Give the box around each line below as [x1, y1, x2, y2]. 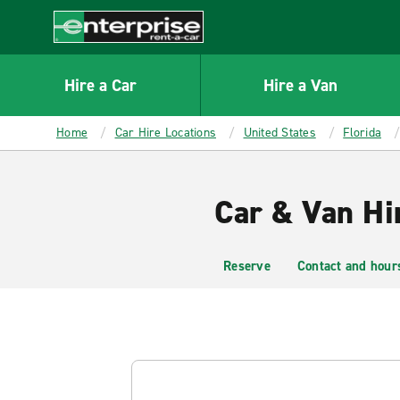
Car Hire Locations [114, 124, 216, 141]
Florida [343, 124, 381, 141]
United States [243, 124, 316, 141]
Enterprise [54, 42, 119, 62]
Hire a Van [263, 73, 337, 96]
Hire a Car [63, 73, 137, 96]
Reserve [223, 257, 271, 275]
